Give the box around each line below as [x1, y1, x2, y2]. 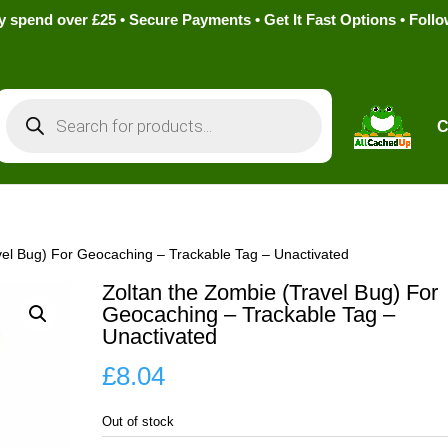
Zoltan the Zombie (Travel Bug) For [101, 280, 438, 305]
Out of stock [101, 414, 174, 429]
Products [4, 96, 67, 113]
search [4, 110, 51, 127]
